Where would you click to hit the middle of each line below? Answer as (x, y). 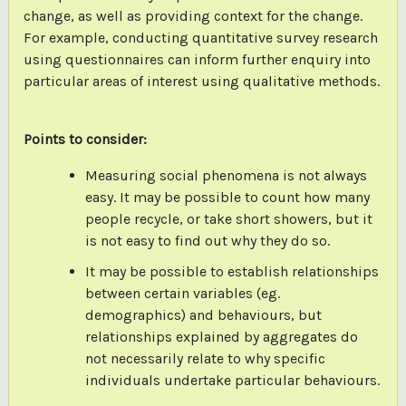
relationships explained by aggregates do (221, 336)
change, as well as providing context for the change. (193, 15)
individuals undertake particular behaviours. (232, 380)
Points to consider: (85, 139)
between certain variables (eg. (182, 293)
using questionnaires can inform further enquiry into (197, 59)
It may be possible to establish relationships (232, 271)
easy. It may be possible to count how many (227, 197)
